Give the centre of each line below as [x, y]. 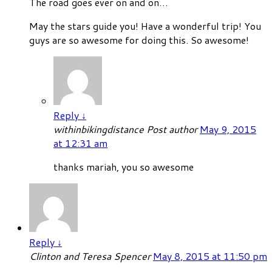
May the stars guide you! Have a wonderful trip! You [145, 25]
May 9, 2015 [228, 129]
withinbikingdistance [100, 129]
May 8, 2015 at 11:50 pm [210, 256]
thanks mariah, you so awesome [124, 166]
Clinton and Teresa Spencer [91, 256]
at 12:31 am [80, 143]
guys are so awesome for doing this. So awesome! [139, 39]
